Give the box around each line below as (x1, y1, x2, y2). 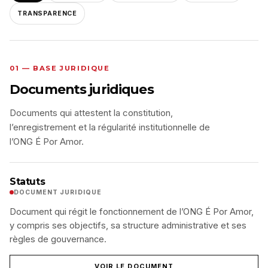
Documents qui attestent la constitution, (10, 107, 173, 118)
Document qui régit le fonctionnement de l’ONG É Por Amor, (10, 206, 254, 217)
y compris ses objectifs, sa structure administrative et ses (10, 220, 246, 231)
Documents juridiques (10, 81, 154, 97)
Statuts (10, 175, 45, 187)
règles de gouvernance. (10, 233, 106, 245)
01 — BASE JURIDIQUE (10, 63, 110, 72)
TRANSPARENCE (17, 9, 78, 17)
